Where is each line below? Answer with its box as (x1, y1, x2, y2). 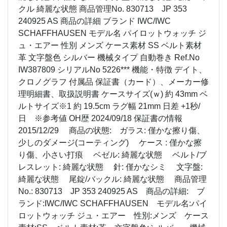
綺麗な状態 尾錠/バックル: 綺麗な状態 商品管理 (18, 175, 207, 184)
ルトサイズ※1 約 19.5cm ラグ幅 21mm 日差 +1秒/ (18, 102, 200, 111)
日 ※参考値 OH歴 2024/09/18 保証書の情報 (18, 114, 182, 123)
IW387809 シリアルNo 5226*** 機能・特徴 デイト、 (18, 65, 207, 74)
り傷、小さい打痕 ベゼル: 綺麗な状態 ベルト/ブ (18, 150, 207, 160)
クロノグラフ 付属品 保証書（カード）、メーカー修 (18, 78, 209, 87)
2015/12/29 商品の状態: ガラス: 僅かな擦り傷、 (18, 126, 205, 135)
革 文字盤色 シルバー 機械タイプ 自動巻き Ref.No (18, 53, 200, 62)
